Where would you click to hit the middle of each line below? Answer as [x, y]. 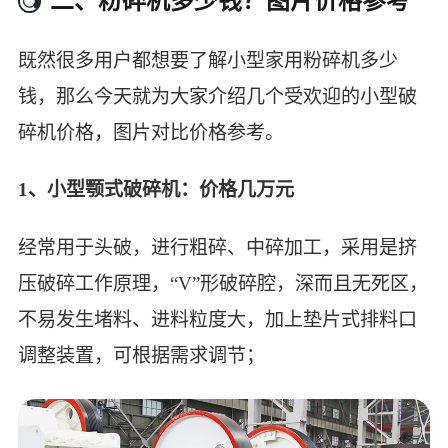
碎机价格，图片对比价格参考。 [150, 132]
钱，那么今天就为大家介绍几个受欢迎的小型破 [217, 96]
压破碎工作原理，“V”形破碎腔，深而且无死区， [222, 283]
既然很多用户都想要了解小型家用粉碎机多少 [207, 60]
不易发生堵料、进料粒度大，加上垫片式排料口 [217, 319]
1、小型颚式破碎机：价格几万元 [155, 190]
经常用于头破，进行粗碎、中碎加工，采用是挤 [217, 247]
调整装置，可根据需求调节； [141, 355]
